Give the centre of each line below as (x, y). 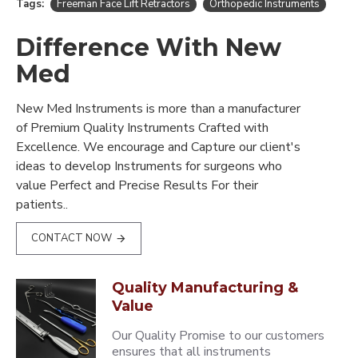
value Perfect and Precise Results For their (137, 185)
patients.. (42, 205)
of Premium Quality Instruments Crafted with (142, 128)
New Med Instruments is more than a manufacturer (158, 109)
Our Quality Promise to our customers (219, 336)
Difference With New (149, 48)
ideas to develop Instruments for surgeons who (149, 166)
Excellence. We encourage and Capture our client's (158, 147)
